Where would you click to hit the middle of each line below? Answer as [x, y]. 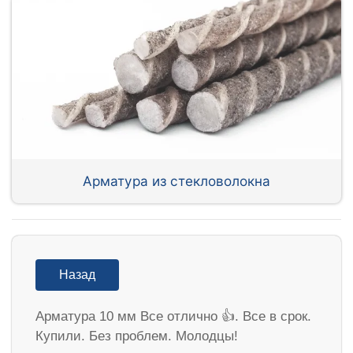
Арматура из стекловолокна [176, 180]
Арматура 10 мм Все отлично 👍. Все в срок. [173, 316]
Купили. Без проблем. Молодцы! [137, 336]
